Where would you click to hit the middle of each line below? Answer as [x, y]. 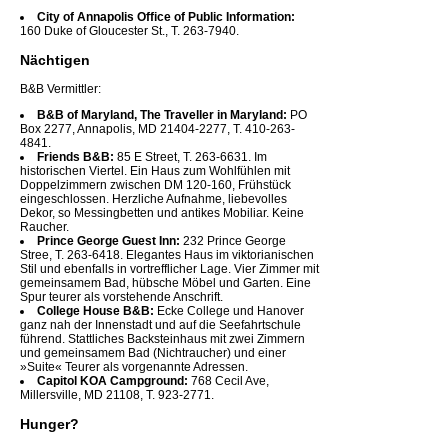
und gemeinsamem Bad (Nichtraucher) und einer [153, 352]
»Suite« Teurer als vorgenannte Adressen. [134, 366]
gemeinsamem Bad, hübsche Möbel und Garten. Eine [165, 282]
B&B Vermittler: [60, 88]
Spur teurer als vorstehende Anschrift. [121, 296]
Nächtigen [55, 59]
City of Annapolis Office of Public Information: [166, 16]
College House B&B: [95, 310]
